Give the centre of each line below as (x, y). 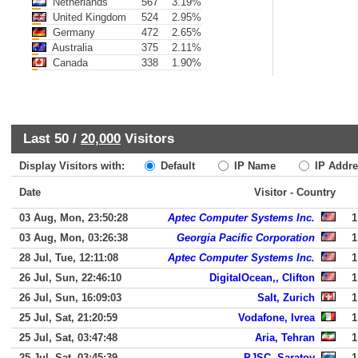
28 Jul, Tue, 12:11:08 (69, 258)
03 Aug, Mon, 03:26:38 (74, 238)
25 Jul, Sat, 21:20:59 (68, 318)
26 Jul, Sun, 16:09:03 (70, 298)
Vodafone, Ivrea (276, 318)
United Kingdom (88, 17)
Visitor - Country (295, 192)
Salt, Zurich (286, 298)
